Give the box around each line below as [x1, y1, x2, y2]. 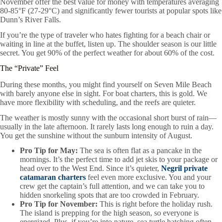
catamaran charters [20, 173, 86, 182]
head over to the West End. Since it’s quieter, [20, 164, 161, 173]
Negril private [161, 164, 208, 173]
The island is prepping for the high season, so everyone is [20, 209, 199, 218]
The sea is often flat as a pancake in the [78, 146, 202, 155]
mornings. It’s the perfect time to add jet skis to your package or [20, 155, 218, 164]
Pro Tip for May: [20, 146, 78, 155]
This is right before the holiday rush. [98, 200, 213, 209]
